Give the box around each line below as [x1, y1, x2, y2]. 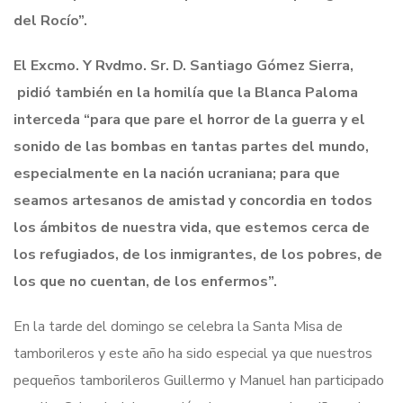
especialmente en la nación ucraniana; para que [13, 163, 340, 184]
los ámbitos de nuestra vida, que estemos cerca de [13, 217, 370, 237]
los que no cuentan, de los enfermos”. [13, 271, 277, 291]
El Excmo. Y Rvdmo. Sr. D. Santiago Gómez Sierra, [13, 55, 357, 76]
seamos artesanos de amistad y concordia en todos [13, 190, 372, 210]
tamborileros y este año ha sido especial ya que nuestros [13, 343, 372, 363]
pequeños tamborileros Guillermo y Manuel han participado [13, 370, 384, 390]
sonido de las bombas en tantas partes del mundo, [13, 136, 369, 157]
